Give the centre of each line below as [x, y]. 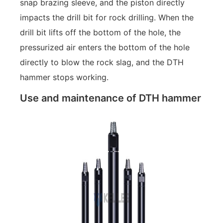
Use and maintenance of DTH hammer [111, 98]
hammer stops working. [64, 77]
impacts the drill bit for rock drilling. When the [107, 18]
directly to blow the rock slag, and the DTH [102, 62]
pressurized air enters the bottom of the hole [105, 48]
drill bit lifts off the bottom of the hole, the [100, 33]
